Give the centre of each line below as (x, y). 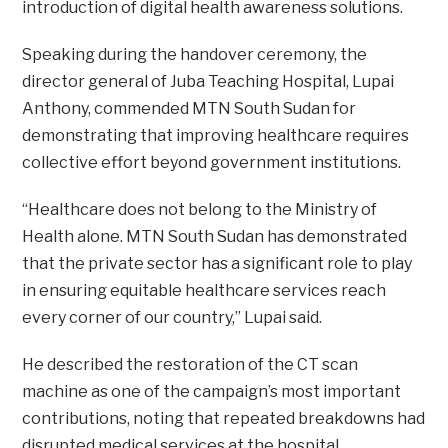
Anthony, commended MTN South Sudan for (189, 108)
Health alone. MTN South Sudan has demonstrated (215, 236)
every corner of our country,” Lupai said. (172, 317)
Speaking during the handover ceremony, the (195, 54)
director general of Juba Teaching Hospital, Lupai (208, 81)
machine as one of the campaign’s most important (212, 391)
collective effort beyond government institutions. (212, 162)
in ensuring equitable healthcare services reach (204, 290)
